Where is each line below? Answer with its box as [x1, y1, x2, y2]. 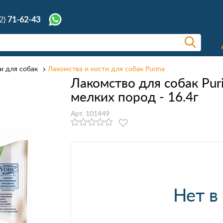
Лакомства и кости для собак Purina [48, 64, 165, 73]
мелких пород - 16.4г [70, 88, 199, 105]
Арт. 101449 [70, 109, 110, 118]
